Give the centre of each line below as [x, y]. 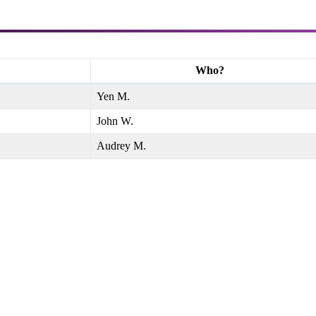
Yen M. [113, 96]
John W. [115, 121]
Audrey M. [121, 145]
